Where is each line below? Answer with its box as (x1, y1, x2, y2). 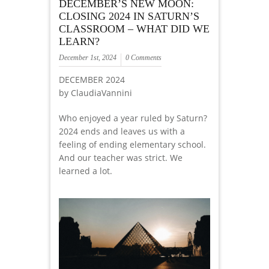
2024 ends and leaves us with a (59, 125, 185, 138)
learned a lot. (59, 165, 112, 177)
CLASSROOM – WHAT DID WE (59, 23, 210, 35)
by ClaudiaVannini (59, 87, 132, 99)
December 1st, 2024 (59, 53, 116, 62)
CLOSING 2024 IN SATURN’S (59, 10, 199, 23)
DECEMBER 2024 (59, 74, 125, 86)
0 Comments (125, 53, 162, 62)
